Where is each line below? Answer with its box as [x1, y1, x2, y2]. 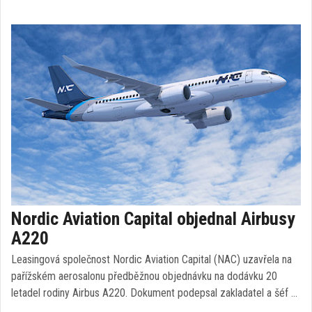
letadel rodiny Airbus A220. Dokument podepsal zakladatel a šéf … [11, 286, 297, 299]
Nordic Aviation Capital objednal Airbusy [11, 208, 295, 229]
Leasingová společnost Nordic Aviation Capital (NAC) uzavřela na [11, 253, 292, 266]
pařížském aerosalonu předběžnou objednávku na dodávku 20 [11, 270, 277, 283]
